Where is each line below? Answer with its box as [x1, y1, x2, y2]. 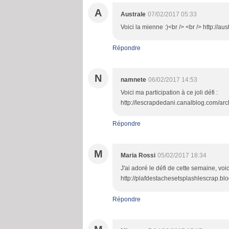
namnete [121, 76, 146, 83]
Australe [121, 11, 146, 18]
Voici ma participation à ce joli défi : [121, 89, 218, 96]
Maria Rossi [121, 152, 155, 159]
